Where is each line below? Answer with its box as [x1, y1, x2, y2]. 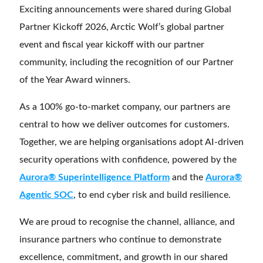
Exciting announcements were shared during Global [19, 4, 231, 14]
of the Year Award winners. [19, 75, 130, 85]
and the [170, 172, 205, 182]
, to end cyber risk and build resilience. [73, 190, 231, 200]
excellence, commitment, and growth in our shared [19, 252, 228, 262]
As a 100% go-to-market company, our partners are [19, 102, 230, 112]
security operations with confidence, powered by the [19, 154, 237, 164]
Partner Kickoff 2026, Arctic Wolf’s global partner [19, 22, 224, 32]
